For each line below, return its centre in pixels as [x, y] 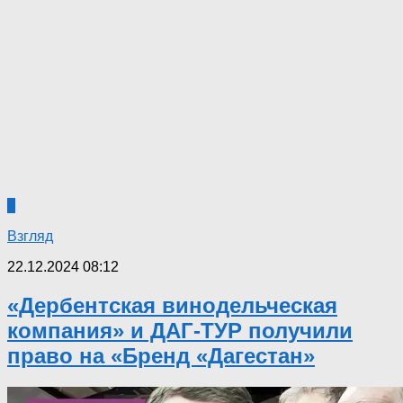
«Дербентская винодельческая [172, 306]
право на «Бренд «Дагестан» [161, 356]
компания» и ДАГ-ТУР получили [180, 331]
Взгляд [30, 237]
